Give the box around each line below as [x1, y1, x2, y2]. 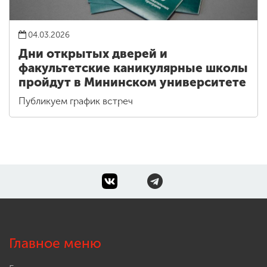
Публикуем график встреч [18, 95, 133, 107]
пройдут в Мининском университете [18, 74, 246, 89]
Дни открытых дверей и [18, 46, 167, 61]
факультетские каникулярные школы [18, 60, 248, 75]
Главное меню [9, 235, 101, 252]
